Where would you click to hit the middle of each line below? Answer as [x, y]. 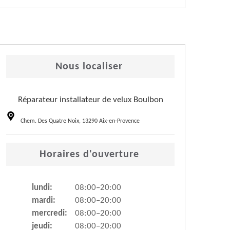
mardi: [44, 201]
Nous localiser [89, 67]
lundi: [42, 188]
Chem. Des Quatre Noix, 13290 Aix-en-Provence [80, 121]
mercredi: [50, 214]
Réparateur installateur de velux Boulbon [90, 100]
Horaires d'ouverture [89, 155]
